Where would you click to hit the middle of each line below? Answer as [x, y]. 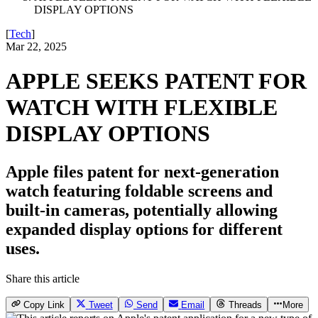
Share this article [43, 278]
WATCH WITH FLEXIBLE [142, 108]
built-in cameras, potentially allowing [142, 210]
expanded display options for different [144, 229]
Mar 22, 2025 [36, 46]
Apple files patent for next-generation [142, 171]
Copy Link [44, 305]
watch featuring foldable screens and [139, 191]
